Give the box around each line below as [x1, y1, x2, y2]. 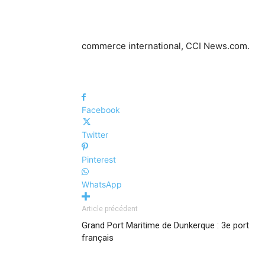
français [82, 232, 114, 244]
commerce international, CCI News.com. [82, 40, 250, 52]
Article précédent [82, 205, 138, 214]
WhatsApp [82, 179, 122, 190]
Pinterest [82, 154, 116, 165]
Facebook [82, 105, 120, 115]
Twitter [82, 130, 108, 140]
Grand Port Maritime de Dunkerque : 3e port [82, 220, 249, 231]
